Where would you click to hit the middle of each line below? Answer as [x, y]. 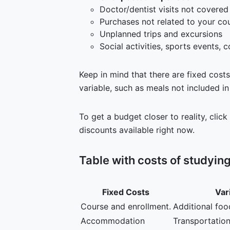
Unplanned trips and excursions [161, 34]
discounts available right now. [137, 130]
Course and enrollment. [126, 206]
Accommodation [113, 221]
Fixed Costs [126, 192]
